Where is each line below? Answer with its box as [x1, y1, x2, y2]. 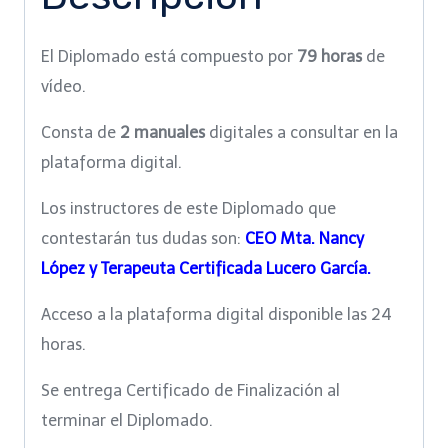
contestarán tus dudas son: [41, 229, 245, 249]
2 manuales [120, 123, 205, 143]
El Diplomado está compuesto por [41, 47, 297, 67]
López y [41, 259, 97, 279]
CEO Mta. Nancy [245, 229, 364, 249]
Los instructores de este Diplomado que [41, 199, 336, 219]
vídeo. [41, 77, 86, 97]
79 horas [297, 47, 362, 67]
